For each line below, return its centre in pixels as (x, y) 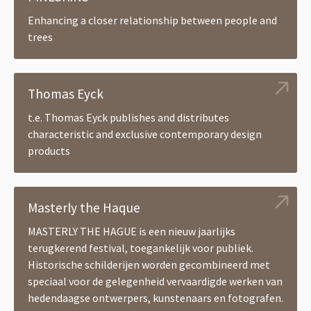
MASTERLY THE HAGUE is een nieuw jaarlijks (132, 231)
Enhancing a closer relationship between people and (152, 20)
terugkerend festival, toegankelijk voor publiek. (141, 247)
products (49, 150)
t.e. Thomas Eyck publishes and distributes (128, 117)
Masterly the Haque (84, 207)
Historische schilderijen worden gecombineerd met (149, 264)
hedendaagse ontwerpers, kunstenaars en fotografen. (155, 297)
